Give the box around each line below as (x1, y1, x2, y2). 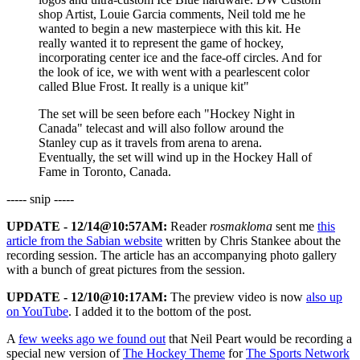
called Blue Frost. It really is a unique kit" (39, 80, 249, 94)
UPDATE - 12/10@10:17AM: (6, 290, 167, 305)
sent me (272, 219, 317, 234)
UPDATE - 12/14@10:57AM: (6, 219, 167, 234)
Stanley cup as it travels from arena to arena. (39, 136, 262, 150)
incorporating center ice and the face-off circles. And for (39, 51, 321, 65)
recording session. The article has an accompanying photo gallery (6, 248, 337, 263)
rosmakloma (210, 219, 272, 234)
